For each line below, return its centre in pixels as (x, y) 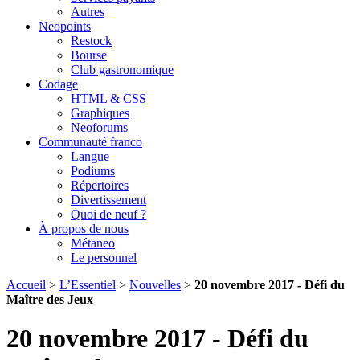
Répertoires (100, 185)
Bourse (89, 55)
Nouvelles (155, 285)
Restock (91, 41)
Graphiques (100, 113)
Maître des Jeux (50, 299)
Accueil (26, 285)
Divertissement (108, 200)
